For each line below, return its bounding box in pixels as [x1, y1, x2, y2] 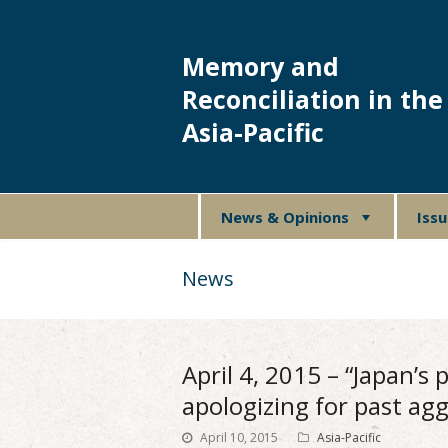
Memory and [182, 49, 339, 83]
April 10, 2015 [200, 429, 278, 446]
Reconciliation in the [182, 82, 443, 116]
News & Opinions [220, 206, 349, 227]
